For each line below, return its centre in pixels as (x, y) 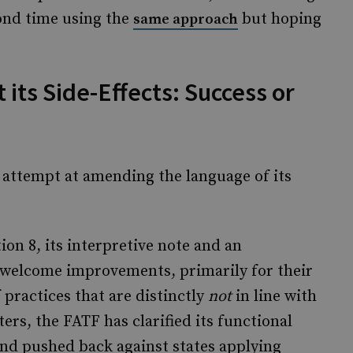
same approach (186, 19)
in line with (274, 297)
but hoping (280, 19)
